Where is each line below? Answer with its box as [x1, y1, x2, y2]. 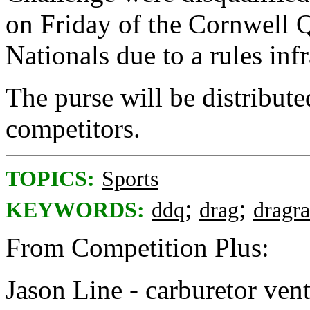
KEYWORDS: [6, 198, 145, 222]
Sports [102, 167, 158, 191]
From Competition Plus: [6, 232, 269, 262]
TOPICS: [6, 167, 95, 191]
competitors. [6, 113, 140, 143]
